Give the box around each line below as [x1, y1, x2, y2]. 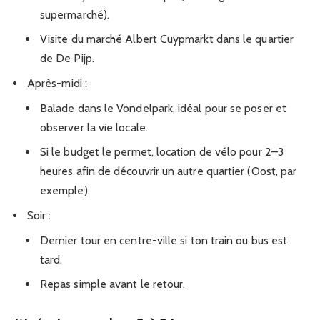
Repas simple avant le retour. [40, 277, 186, 291]
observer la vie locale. [40, 121, 148, 135]
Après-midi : [27, 76, 87, 91]
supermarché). [40, 8, 110, 21]
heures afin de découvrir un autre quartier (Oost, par [40, 164, 297, 179]
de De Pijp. [40, 51, 94, 66]
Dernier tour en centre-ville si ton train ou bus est [40, 234, 288, 248]
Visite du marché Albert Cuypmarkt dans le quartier [40, 32, 294, 46]
